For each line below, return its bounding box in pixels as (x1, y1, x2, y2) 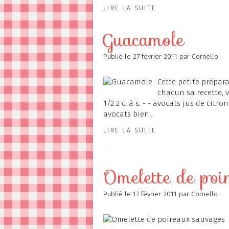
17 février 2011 (133, 190, 179, 198)
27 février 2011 (133, 52, 179, 61)
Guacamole (103, 26, 184, 54)
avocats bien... (103, 109, 154, 119)
